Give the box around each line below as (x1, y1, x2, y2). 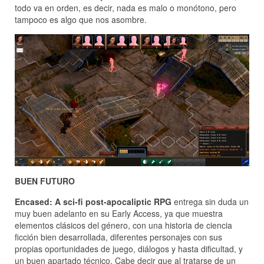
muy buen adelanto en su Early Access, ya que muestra (15, 207, 223, 219)
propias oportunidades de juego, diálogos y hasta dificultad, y (15, 242, 243, 255)
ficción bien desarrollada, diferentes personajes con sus (15, 230, 222, 243)
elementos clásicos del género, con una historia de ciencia (15, 219, 232, 231)
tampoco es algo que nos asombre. (15, 14, 147, 26)
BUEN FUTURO (15, 174, 75, 187)
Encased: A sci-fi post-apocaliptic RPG (15, 195, 171, 207)
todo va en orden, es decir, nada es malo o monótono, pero (15, 2, 236, 14)
